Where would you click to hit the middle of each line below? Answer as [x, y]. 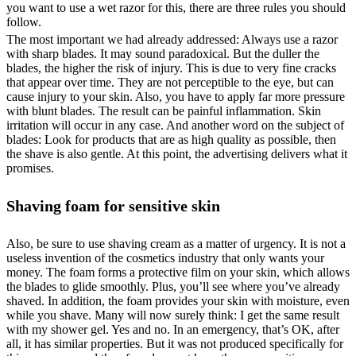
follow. [24, 21]
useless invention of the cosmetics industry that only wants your [165, 257]
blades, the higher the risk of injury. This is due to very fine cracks [171, 68]
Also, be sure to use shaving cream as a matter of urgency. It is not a [176, 243]
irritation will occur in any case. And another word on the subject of [175, 125]
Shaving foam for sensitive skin [113, 206]
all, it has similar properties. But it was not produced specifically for [175, 343]
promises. [30, 168]
